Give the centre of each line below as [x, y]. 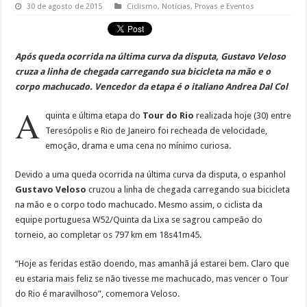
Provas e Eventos [225, 7]
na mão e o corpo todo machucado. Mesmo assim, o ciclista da [139, 205]
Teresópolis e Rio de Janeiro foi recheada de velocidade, [157, 131]
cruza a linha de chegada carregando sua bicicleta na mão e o [143, 72]
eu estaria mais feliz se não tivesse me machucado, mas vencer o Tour [152, 279]
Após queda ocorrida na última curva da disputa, [118, 57]
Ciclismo [143, 7]
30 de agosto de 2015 [65, 7]
